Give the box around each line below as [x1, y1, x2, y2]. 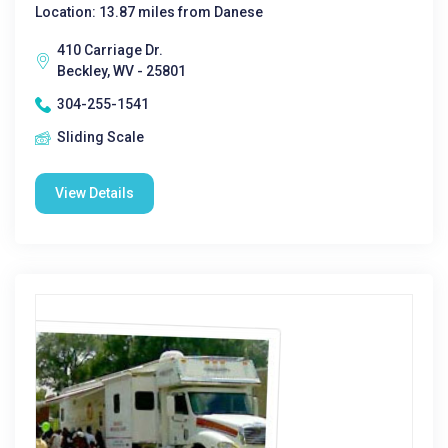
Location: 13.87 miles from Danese [35, 4, 263, 20]
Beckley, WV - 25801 [57, 63, 186, 79]
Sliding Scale [57, 129, 144, 145]
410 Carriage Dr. [57, 42, 163, 58]
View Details [55, 185, 134, 201]
